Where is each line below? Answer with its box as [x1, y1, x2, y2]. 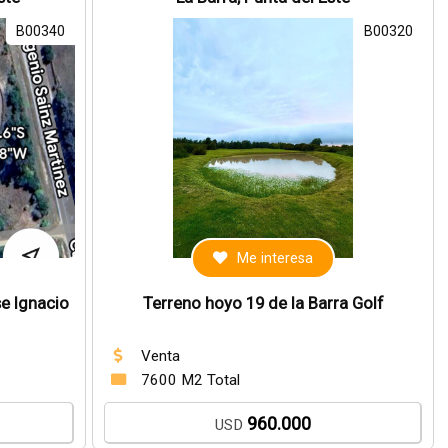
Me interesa [237, 250, 314, 267]
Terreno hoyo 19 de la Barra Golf [142, 294, 384, 313]
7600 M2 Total [141, 371, 241, 389]
